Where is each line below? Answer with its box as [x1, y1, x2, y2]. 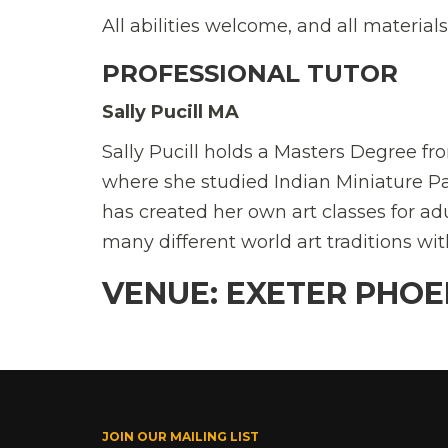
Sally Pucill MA [102, 100, 239, 123]
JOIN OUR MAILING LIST [102, 428, 259, 444]
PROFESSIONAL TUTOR [102, 58, 398, 88]
